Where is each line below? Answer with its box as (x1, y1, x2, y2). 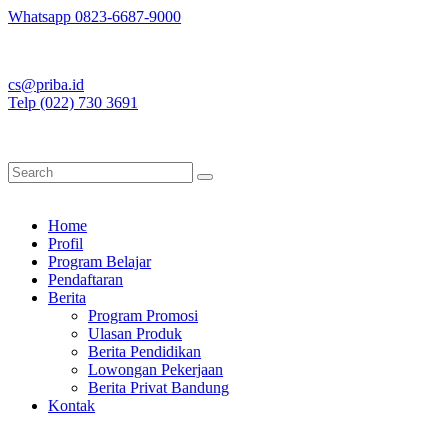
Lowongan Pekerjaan (88, 361, 223, 378)
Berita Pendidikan (88, 343, 201, 360)
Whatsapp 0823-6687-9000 (8, 8, 181, 25)
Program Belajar (48, 253, 151, 270)
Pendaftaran (48, 271, 123, 288)
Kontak (48, 397, 95, 414)
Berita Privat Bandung (88, 379, 229, 396)
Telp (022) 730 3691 (8, 94, 138, 111)
